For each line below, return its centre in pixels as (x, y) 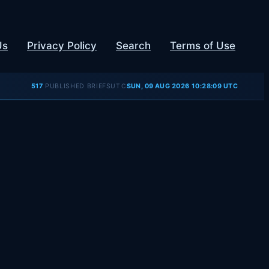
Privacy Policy (62, 46)
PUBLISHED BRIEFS (77, 86)
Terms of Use (203, 46)
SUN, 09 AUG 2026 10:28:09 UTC (182, 86)
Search (133, 46)
